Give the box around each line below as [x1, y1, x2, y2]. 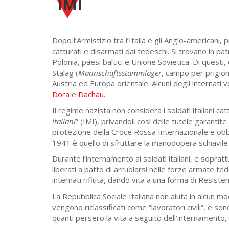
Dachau [78, 89, 104, 99]
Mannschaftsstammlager [78, 67, 162, 78]
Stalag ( [52, 67, 78, 78]
